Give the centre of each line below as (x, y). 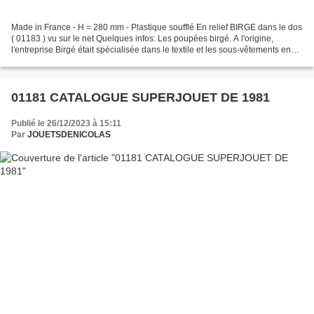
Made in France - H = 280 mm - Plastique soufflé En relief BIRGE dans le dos (157, 27)
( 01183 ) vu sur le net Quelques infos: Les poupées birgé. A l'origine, (142, 38)
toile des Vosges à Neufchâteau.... (76, 61)
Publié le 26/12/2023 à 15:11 (66, 123)
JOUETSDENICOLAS (69, 134)
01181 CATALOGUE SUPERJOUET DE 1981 (141, 97)
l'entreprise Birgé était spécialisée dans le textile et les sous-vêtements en (151, 49)
